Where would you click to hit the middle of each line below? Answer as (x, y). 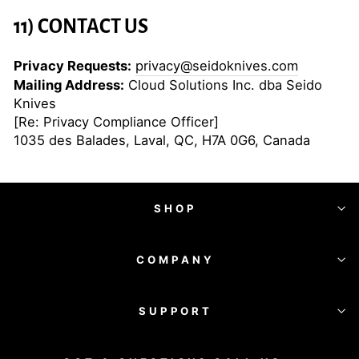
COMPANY (175, 259)
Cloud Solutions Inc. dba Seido (223, 85)
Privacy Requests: (73, 66)
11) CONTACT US (81, 26)
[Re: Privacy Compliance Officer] (116, 122)
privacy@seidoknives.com (217, 66)
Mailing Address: (69, 85)
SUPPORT (175, 311)
